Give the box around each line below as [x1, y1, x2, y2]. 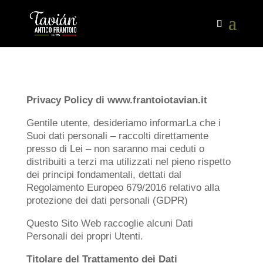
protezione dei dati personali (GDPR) [26, 195, 188, 206]
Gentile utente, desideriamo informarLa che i [26, 117, 221, 129]
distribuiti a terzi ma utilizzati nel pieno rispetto [26, 156, 231, 167]
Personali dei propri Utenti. [26, 231, 143, 242]
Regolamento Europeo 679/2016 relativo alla [26, 182, 220, 193]
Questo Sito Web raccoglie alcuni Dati [26, 218, 193, 229]
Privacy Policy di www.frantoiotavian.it [26, 95, 207, 106]
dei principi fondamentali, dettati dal [26, 169, 181, 180]
